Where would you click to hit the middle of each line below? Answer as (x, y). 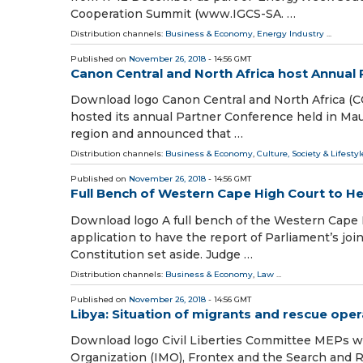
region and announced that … (157, 134)
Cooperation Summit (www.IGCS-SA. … (183, 14)
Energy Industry (290, 34)
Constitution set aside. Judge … (162, 254)
